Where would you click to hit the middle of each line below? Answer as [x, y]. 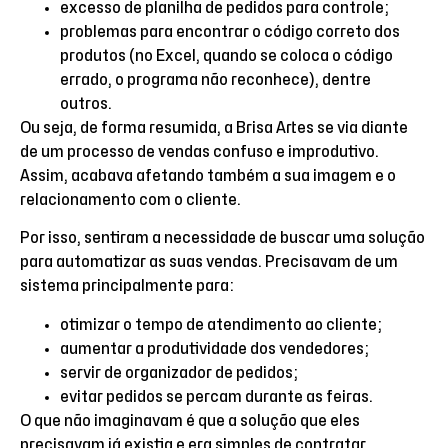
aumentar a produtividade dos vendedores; [214, 348]
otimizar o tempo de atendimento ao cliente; [221, 324]
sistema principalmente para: [127, 286]
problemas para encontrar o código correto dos [230, 32]
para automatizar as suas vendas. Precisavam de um [209, 262]
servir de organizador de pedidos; [179, 372]
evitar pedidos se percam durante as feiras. [218, 396]
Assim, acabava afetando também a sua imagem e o [208, 176]
